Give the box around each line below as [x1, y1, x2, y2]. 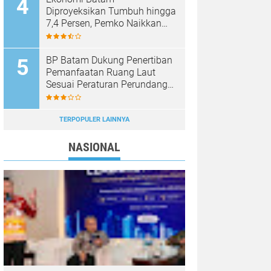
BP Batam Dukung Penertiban [46, 54, 172, 67]
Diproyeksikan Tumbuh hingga [46, 5, 176, 18]
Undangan [46, 91, 91, 103]
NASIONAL [68, 140, 120, 155]
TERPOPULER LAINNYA [59, 116, 129, 124]
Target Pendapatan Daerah [46, 30, 160, 42]
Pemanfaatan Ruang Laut [46, 67, 155, 79]
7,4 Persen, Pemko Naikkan [46, 18, 162, 30]
